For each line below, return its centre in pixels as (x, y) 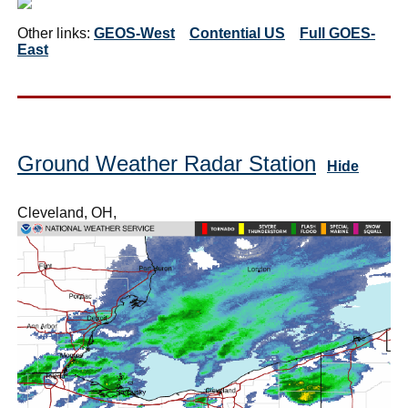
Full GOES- (337, 34)
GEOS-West (134, 34)
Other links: (56, 34)
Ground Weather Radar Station (167, 164)
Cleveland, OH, (67, 213)
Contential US (237, 34)
